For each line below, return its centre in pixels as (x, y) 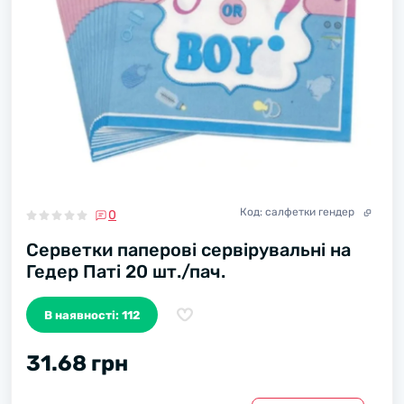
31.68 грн (77, 363)
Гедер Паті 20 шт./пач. (126, 271)
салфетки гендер (310, 212)
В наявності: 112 (92, 315)
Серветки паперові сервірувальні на (188, 250)
